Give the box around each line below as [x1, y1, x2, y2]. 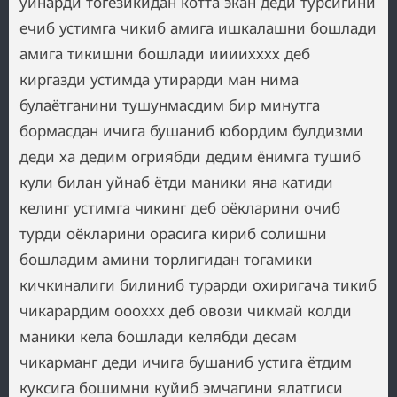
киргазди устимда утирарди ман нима [19, 69, 299, 90]
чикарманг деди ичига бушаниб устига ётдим [19, 352, 352, 372]
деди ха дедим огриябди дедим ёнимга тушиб [19, 146, 361, 167]
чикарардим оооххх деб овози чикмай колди [19, 300, 352, 321]
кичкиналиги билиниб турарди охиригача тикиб [19, 275, 377, 295]
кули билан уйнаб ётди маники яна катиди [19, 172, 333, 192]
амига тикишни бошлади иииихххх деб [19, 43, 310, 64]
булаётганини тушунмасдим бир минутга [19, 95, 320, 115]
